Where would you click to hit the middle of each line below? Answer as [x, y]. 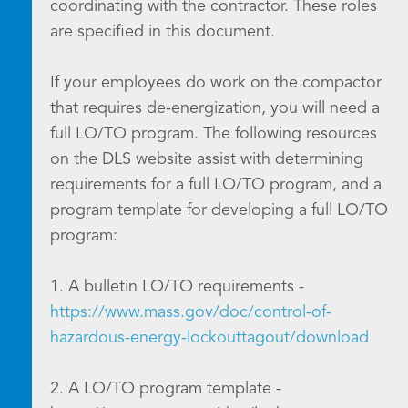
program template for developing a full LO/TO [219, 210]
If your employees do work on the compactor [216, 83]
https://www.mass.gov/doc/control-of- [191, 312]
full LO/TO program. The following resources [214, 134]
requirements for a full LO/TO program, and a [216, 185]
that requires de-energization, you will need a [215, 108]
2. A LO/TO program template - [166, 389]
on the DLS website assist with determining [207, 159]
